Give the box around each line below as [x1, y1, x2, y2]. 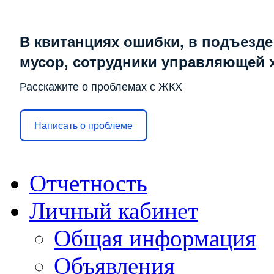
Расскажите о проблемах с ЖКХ [20, 81, 182, 94]
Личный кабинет [29, 198, 198, 224]
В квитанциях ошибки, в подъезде [20, 34, 273, 51]
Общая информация [54, 225, 256, 252]
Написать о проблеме [34, 120, 133, 131]
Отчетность [29, 170, 147, 197]
